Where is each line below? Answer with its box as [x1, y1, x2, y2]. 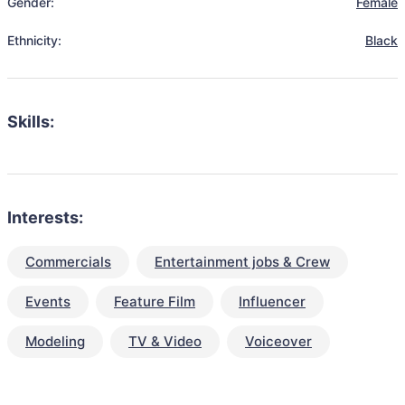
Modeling [25, 333, 85, 350]
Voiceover [245, 333, 312, 350]
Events [25, 293, 71, 310]
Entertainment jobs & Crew [155, 253, 330, 270]
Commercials [25, 253, 111, 270]
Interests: [7, 208, 83, 227]
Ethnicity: [7, 33, 61, 48]
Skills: [7, 112, 54, 131]
